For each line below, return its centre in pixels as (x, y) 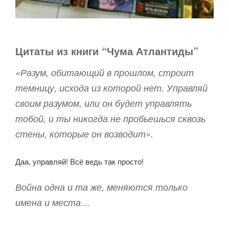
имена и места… (53, 202)
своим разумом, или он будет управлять (104, 103)
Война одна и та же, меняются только (101, 187)
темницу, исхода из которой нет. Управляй (111, 88)
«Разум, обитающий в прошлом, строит (105, 73)
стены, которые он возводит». (84, 134)
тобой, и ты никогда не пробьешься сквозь (110, 119)
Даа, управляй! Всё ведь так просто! (79, 162)
